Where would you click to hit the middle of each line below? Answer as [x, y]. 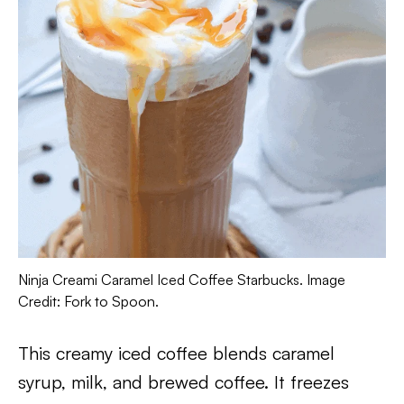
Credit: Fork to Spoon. [88, 301]
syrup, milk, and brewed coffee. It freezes [184, 382]
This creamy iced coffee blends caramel [176, 353]
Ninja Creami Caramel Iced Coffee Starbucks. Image [182, 280]
